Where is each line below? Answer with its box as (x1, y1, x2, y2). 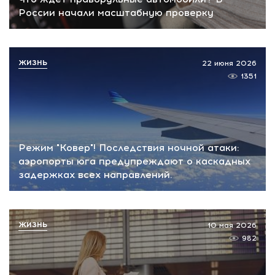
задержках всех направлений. (18, 169, 172, 181)
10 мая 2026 (207, 221, 257, 230)
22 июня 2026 (202, 58, 257, 68)
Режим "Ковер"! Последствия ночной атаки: (18, 142, 239, 154)
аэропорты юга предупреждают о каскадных (18, 155, 250, 168)
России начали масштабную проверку (18, 6, 214, 18)
